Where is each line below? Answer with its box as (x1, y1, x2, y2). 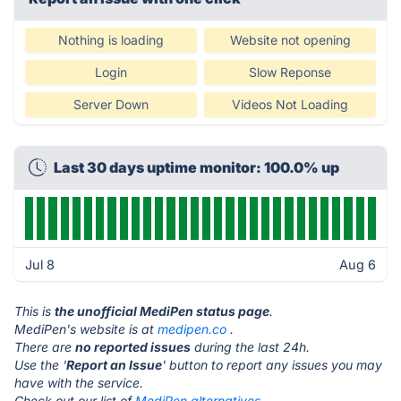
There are (14, 339, 75, 354)
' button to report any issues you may (162, 357, 382, 372)
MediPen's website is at (14, 321, 158, 337)
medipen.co (158, 321, 226, 337)
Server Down (73, 97, 149, 112)
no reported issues (75, 339, 191, 354)
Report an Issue (66, 357, 162, 372)
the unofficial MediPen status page (55, 303, 269, 319)
